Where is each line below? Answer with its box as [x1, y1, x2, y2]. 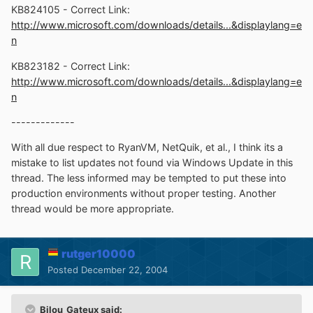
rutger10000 [61, 247, 136, 261]
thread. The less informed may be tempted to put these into [11, 172, 286, 184]
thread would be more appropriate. [11, 203, 174, 215]
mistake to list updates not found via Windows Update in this [11, 156, 293, 169]
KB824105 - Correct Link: [11, 3, 130, 16]
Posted [48, 264, 81, 276]
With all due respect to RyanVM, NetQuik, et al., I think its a [11, 141, 283, 154]
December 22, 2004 [81, 264, 168, 276]
